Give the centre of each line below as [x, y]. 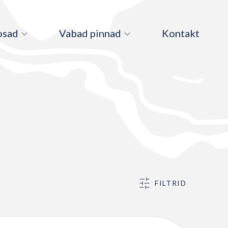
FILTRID [170, 183]
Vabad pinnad [90, 33]
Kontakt [181, 33]
